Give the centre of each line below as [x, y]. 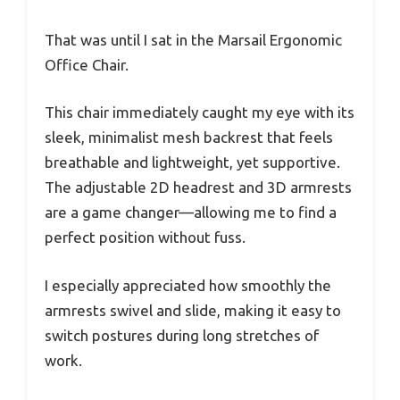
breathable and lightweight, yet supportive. [192, 162]
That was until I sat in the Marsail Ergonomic [193, 39]
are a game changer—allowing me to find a [191, 212]
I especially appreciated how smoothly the [188, 285]
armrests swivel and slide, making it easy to [193, 310]
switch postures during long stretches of [182, 335]
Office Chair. [87, 64]
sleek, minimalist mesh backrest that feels [189, 137]
